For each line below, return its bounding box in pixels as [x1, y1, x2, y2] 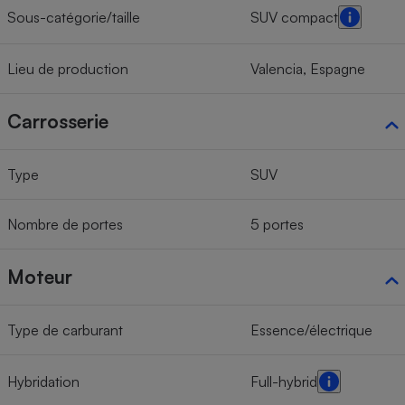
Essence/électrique [250, 321, 372, 340]
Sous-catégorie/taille [7, 8, 140, 27]
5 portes [250, 215, 304, 234]
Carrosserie [7, 109, 108, 134]
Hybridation [7, 372, 80, 391]
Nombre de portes [7, 215, 123, 234]
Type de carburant [7, 321, 123, 340]
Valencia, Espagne [250, 60, 365, 79]
